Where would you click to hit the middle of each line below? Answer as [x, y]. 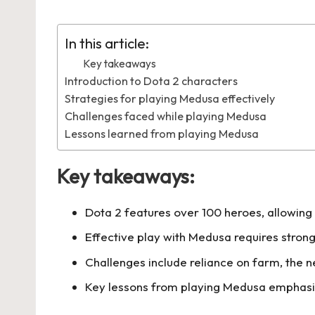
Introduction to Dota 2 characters [151, 81]
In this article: [107, 44]
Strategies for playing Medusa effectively [170, 98]
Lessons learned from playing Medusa [162, 133]
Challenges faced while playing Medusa [166, 116]
